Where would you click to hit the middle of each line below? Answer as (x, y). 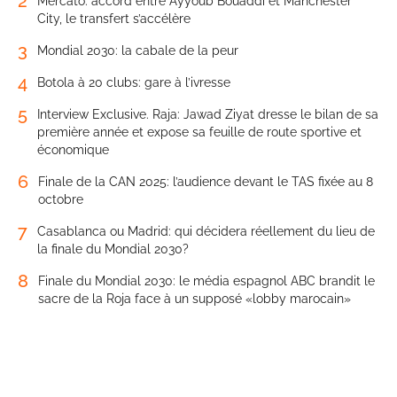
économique (73, 150)
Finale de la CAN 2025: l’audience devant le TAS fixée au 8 (206, 182)
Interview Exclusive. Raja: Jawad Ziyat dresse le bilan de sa (208, 115)
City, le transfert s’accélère (114, 19)
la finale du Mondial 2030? (113, 249)
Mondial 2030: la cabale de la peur (138, 51)
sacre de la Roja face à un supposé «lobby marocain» (195, 299)
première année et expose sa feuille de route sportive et (199, 132)
